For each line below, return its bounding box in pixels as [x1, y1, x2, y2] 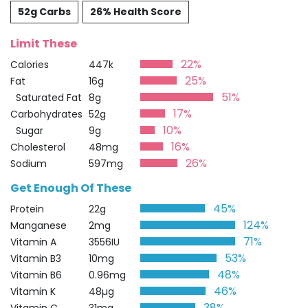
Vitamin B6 [10, 268, 62, 282]
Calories [10, 58, 49, 71]
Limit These [10, 36, 77, 52]
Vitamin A [10, 235, 56, 249]
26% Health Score [90, 5, 181, 19]
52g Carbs [18, 5, 71, 19]
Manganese [10, 219, 67, 232]
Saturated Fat [10, 91, 82, 104]
